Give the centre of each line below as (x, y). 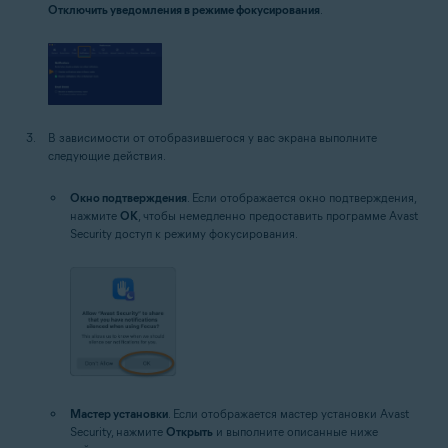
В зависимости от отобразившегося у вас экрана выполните (212, 138)
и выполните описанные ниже (295, 431)
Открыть (189, 431)
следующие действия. (107, 156)
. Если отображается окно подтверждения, (301, 198)
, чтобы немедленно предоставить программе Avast (278, 216)
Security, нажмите (118, 431)
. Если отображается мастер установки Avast (288, 413)
